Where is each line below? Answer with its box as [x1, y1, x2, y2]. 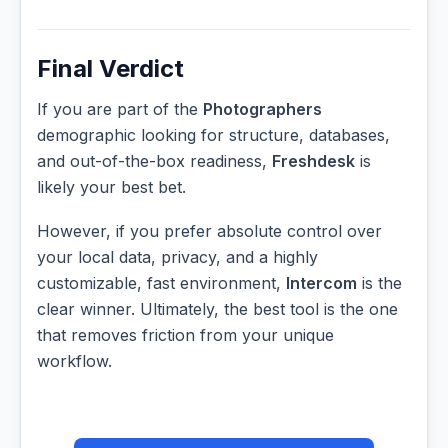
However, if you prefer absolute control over [37, 220, 382, 241]
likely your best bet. [37, 177, 186, 198]
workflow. [37, 350, 112, 371]
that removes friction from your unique [37, 324, 334, 345]
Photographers [203, 99, 322, 120]
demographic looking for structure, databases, [37, 125, 390, 146]
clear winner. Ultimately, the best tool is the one [37, 298, 398, 319]
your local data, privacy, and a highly [37, 246, 318, 267]
